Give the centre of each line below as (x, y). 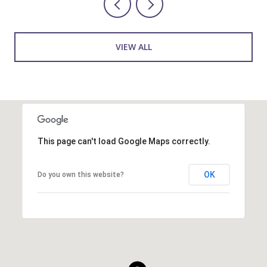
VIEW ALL (133, 46)
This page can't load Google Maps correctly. (124, 141)
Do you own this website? (80, 174)
